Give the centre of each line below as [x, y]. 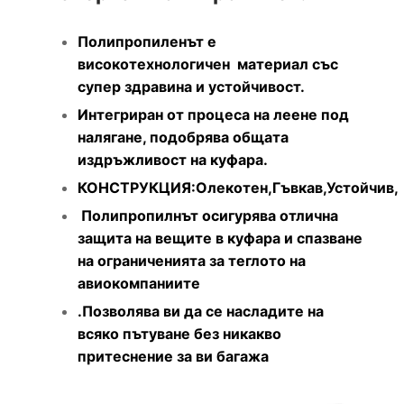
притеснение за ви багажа [173, 357]
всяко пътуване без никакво [179, 334]
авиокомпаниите [139, 284]
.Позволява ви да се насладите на [201, 312]
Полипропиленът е [147, 42]
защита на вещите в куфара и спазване [220, 239]
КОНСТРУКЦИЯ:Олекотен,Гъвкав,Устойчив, [238, 188]
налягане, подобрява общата [183, 138]
